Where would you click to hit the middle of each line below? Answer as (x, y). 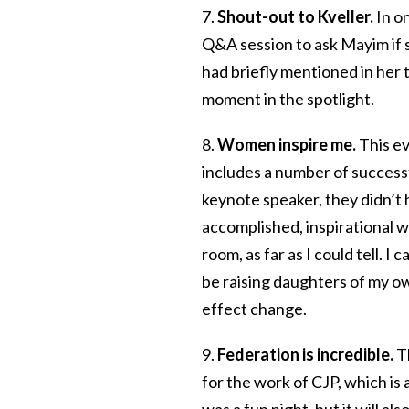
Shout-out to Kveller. (297, 16)
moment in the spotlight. (288, 98)
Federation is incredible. (307, 354)
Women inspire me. (288, 144)
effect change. (254, 308)
